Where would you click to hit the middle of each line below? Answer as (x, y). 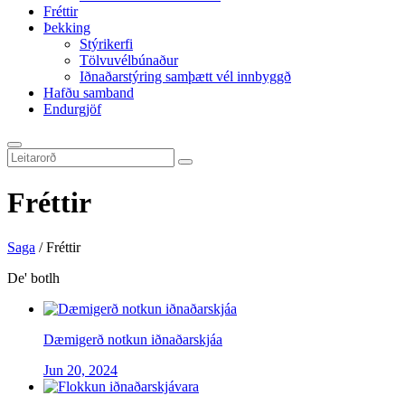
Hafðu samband (89, 93)
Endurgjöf (72, 109)
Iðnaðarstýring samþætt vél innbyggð (185, 76)
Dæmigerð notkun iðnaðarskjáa (133, 339)
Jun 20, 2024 (80, 370)
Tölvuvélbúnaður (129, 60)
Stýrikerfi (106, 44)
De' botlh (33, 278)
